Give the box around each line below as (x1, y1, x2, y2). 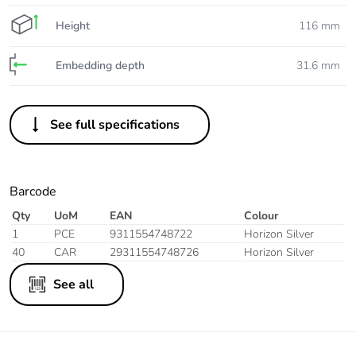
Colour (244, 208, 278, 224)
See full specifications (50, 116, 180, 134)
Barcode (10, 183, 56, 201)
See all (53, 276, 94, 294)
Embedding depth (56, 58, 145, 74)
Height (56, 17, 90, 33)
